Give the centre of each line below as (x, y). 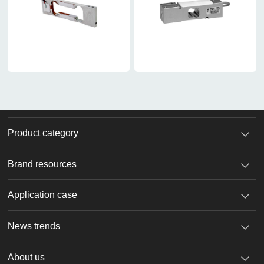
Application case (43, 195)
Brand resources (42, 164)
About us (27, 258)
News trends (34, 226)
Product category (43, 133)
